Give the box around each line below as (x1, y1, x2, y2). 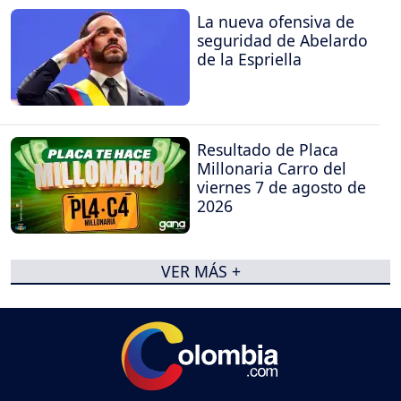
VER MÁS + (160, 260, 241, 283)
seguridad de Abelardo (197, 29, 368, 51)
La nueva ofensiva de (197, 10, 354, 32)
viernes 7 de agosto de (197, 176, 366, 199)
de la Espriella (197, 47, 302, 70)
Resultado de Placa (197, 139, 338, 161)
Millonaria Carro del (197, 158, 346, 180)
